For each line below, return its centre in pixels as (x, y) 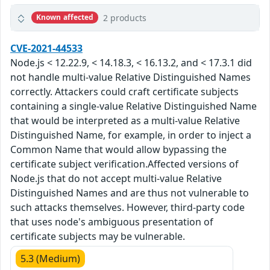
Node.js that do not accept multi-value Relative (116, 178)
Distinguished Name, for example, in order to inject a (131, 135)
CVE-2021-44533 (46, 48)
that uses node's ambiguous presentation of (112, 221)
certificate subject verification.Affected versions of (124, 164)
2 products (125, 17)
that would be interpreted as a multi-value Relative (125, 120)
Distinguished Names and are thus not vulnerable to (130, 193)
